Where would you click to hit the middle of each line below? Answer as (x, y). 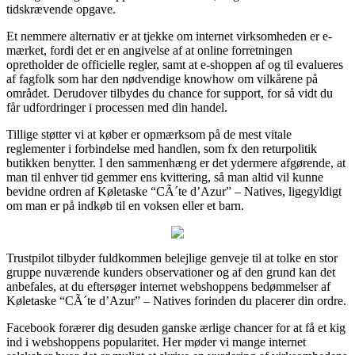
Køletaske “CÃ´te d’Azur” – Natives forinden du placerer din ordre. (176, 300)
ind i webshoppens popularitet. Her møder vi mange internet (156, 342)
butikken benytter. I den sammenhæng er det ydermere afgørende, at (176, 162)
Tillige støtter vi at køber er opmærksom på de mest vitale (149, 134)
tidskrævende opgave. (61, 9)
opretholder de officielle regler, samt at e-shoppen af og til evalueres (175, 64)
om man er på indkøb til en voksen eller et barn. (125, 205)
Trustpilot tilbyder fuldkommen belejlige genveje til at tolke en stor (172, 258)
